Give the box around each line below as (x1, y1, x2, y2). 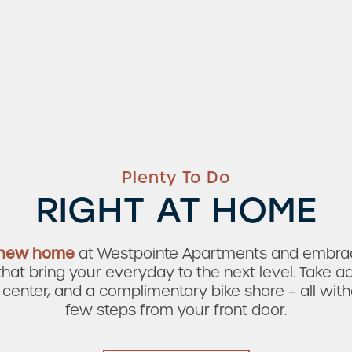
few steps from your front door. (65, 300, 287, 319)
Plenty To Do (122, 167, 230, 189)
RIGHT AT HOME (35, 189, 317, 232)
